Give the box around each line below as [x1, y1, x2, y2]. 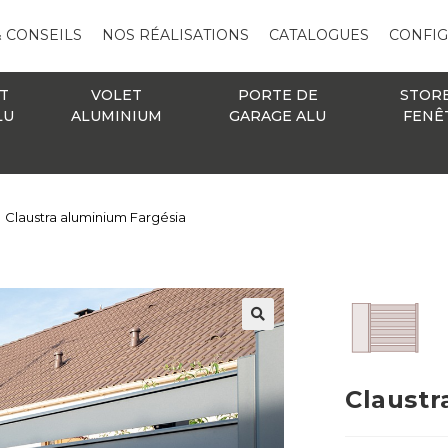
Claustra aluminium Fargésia [5, 208, 187, 225]
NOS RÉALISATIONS [101, 26, 249, 45]
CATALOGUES [268, 26, 369, 45]
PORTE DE [237, 85, 318, 104]
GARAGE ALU [229, 106, 327, 125]
